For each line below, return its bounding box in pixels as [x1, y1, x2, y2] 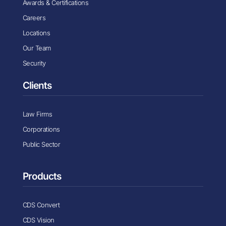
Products [22, 170, 61, 182]
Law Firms [22, 109, 52, 118]
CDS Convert [22, 200, 60, 209]
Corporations [22, 125, 60, 133]
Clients [22, 79, 51, 91]
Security [22, 59, 46, 67]
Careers [22, 13, 46, 22]
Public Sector [22, 140, 61, 148]
